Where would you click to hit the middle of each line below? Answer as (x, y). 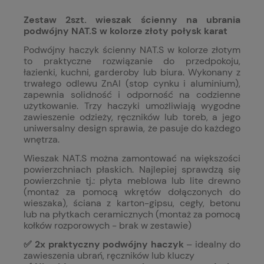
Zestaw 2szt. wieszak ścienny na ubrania (132, 20)
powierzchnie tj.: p (65, 181)
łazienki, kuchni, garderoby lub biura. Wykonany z (132, 72)
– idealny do (212, 245)
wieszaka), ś (51, 203)
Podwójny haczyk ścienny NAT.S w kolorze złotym (132, 50)
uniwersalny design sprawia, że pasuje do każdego (132, 128)
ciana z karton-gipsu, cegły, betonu (159, 203)
